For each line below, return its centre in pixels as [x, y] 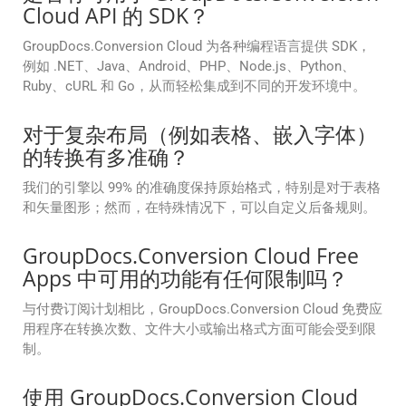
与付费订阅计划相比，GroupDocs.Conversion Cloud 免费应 [203, 309]
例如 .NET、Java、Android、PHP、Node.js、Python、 [189, 67]
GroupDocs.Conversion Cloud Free [191, 256]
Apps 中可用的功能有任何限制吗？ [185, 279]
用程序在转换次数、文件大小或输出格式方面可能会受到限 [199, 329]
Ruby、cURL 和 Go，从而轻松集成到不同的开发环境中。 [194, 87]
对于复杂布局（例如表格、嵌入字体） [200, 135]
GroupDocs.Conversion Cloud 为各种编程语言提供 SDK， [197, 47]
